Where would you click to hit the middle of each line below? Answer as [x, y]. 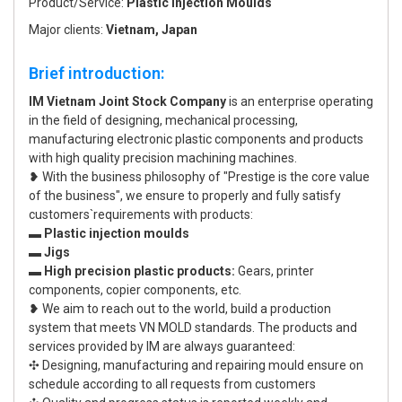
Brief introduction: [96, 73]
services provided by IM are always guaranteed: [162, 346]
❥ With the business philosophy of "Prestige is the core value [199, 177]
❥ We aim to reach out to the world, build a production [180, 309]
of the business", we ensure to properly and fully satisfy [185, 196]
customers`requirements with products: [141, 214]
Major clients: [67, 30]
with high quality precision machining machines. [163, 158]
